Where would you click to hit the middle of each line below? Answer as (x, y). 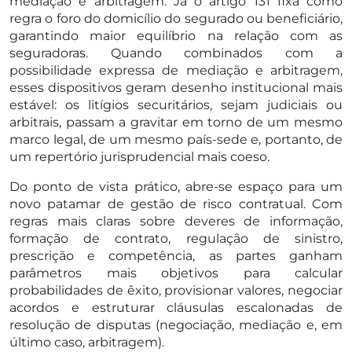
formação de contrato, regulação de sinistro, (176, 238)
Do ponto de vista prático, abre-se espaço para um (176, 186)
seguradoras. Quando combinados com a (176, 53)
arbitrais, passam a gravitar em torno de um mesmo (176, 122)
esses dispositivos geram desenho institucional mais (176, 87)
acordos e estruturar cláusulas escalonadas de (176, 307)
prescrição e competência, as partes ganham (176, 255)
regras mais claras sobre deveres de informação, (176, 221)
